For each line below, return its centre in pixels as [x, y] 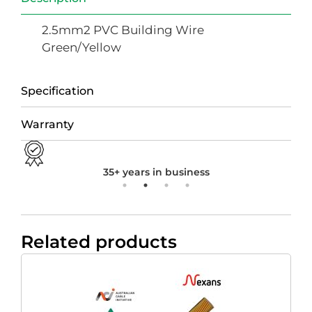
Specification [57, 91]
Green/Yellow [81, 48]
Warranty [47, 124]
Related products [99, 241]
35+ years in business [156, 172]
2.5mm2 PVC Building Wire [123, 30]
